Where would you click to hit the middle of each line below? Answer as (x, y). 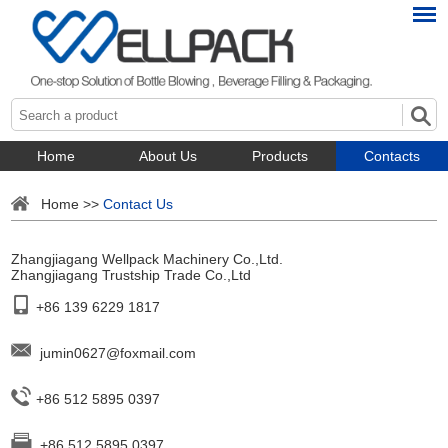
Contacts (392, 155)
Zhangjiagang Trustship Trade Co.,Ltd (131, 274)
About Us (168, 155)
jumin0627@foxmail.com (118, 352)
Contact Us (138, 203)
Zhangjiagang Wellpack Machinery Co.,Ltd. (147, 258)
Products (280, 155)
